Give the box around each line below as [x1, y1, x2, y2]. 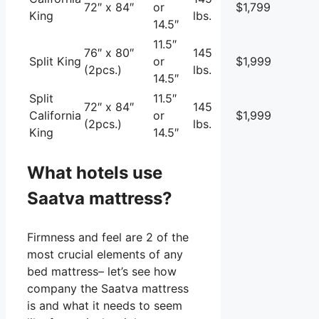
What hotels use [27, 162, 162, 183]
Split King [29, 53, 81, 68]
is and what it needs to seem [27, 298, 182, 313]
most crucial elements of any [27, 246, 183, 261]
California [29, 108, 81, 122]
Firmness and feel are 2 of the [27, 229, 189, 244]
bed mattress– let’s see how [27, 263, 177, 278]
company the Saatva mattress [27, 281, 189, 296]
